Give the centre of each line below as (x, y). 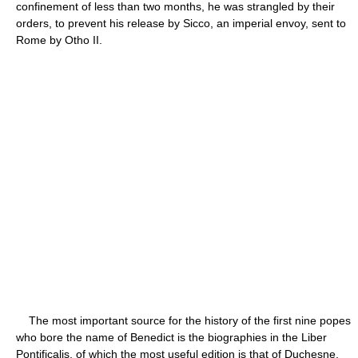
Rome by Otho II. (59, 40)
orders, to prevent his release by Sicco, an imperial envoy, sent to (181, 23)
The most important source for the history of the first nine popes (183, 320)
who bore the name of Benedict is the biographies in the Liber (171, 337)
